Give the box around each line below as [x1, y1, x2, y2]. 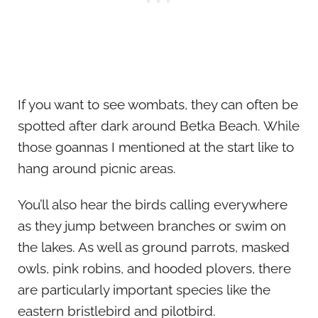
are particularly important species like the [18, 281, 270, 297]
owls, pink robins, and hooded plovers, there [18, 260, 291, 276]
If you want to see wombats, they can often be [18, 97, 298, 113]
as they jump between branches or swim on [18, 217, 286, 234]
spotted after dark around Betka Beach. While [18, 118, 300, 134]
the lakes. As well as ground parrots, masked [18, 238, 290, 255]
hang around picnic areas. [18, 160, 176, 177]
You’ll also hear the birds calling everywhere [18, 196, 287, 212]
